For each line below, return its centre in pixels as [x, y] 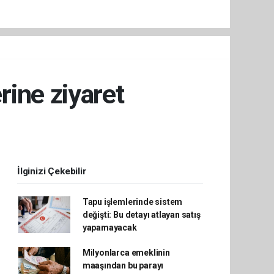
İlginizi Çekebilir [52, 171]
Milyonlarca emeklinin [126, 252]
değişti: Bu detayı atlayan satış [141, 214]
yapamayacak [109, 227]
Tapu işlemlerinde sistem [132, 202]
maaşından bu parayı [123, 265]
